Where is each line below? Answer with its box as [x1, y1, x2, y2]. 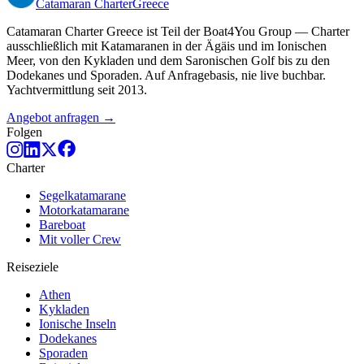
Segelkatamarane [39, 188, 126, 203]
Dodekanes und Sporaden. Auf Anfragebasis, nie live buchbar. [6, 68, 326, 83]
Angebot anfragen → [6, 110, 115, 125]
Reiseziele [6, 260, 58, 275]
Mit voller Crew [39, 232, 121, 247]
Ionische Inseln [39, 317, 116, 331]
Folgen [6, 125, 42, 140]
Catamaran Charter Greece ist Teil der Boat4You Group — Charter [6, 24, 349, 39]
